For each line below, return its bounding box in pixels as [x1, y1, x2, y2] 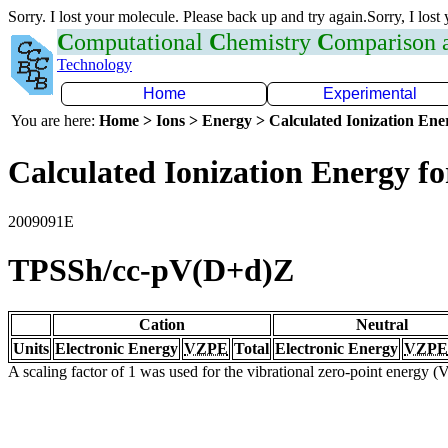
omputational [74, 29, 209, 55]
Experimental [323, 85, 417, 102]
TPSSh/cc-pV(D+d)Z [8, 252, 294, 289]
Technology [57, 56, 132, 73]
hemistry [226, 29, 317, 55]
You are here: [11, 112, 99, 129]
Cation [139, 315, 185, 333]
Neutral [356, 315, 408, 333]
